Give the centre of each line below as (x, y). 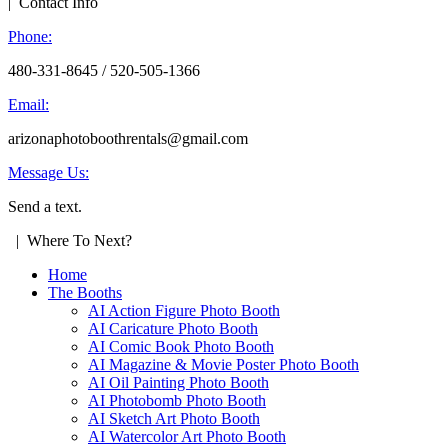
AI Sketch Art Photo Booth (174, 419)
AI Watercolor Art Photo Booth (187, 437)
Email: (28, 105)
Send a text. (45, 207)
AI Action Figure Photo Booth (184, 311)
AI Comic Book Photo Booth (181, 347)
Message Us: (48, 173)
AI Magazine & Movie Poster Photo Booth (223, 365)
